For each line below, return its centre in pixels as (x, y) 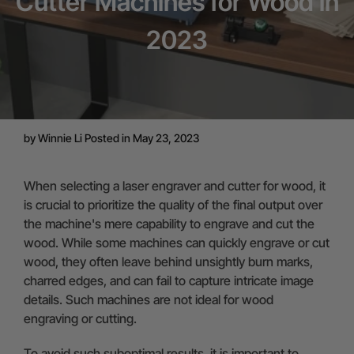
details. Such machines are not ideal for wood (149, 299)
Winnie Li (60, 138)
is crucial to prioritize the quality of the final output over (173, 205)
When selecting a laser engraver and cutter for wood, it (175, 186)
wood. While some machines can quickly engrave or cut (177, 243)
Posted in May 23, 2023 (141, 138)
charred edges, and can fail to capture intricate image (169, 281)
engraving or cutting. (80, 318)
